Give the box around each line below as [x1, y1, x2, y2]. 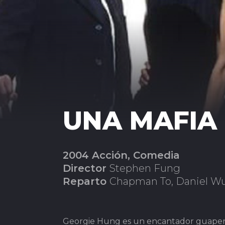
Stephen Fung [109, 162, 180, 174]
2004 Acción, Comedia [63, 149, 180, 161]
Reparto [63, 175, 109, 187]
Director [63, 162, 109, 174]
